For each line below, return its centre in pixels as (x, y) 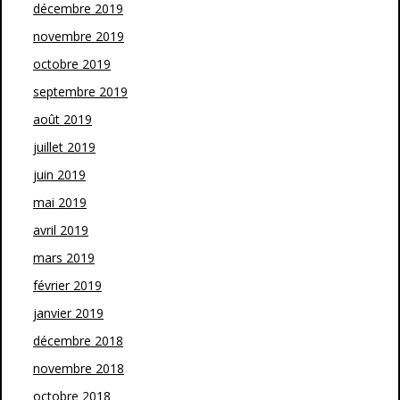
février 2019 (67, 285)
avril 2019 (61, 230)
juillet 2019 (64, 147)
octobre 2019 (72, 64)
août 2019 (62, 119)
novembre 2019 (79, 36)
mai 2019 (60, 202)
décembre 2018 (78, 341)
